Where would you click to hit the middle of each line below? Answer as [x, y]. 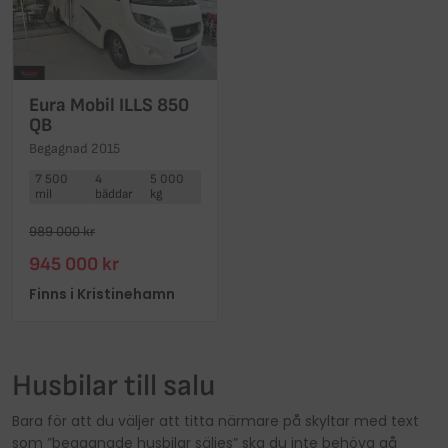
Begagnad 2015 [74, 148]
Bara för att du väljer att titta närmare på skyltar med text [215, 421]
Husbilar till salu [113, 385]
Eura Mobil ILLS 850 [109, 105]
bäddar [113, 193]
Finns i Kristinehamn [102, 293]
